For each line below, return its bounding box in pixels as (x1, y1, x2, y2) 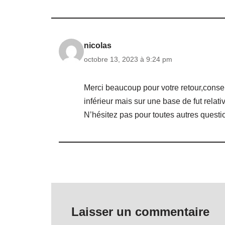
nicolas (84, 41, 111, 50)
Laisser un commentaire (71, 205, 209, 219)
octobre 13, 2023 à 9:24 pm (84, 55, 172, 64)
